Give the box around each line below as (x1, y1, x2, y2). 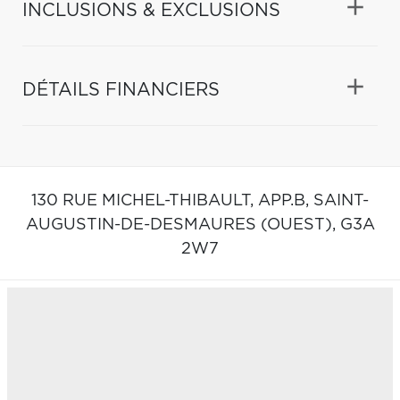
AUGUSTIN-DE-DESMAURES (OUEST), (25, 216, 340, 233)
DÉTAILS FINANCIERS (22, 80, 220, 99)
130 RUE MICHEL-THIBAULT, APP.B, (31, 192, 313, 209)
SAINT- (313, 192, 369, 209)
